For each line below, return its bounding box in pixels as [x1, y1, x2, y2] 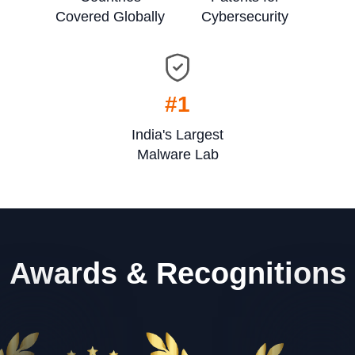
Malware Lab [136, 146, 219, 162]
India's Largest [132, 126, 223, 143]
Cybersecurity [201, 8, 288, 25]
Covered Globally [55, 8, 165, 25]
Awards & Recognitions [9, 256, 346, 290]
